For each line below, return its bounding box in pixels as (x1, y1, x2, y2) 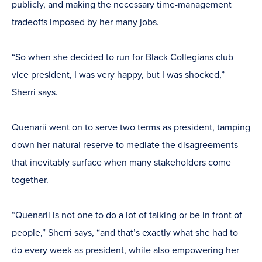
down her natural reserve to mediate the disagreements (12, 139, 238, 151)
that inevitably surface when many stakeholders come (12, 157, 231, 169)
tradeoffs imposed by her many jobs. (12, 16, 159, 29)
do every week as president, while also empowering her (12, 244, 239, 257)
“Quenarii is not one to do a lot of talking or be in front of (12, 209, 242, 222)
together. (12, 174, 49, 187)
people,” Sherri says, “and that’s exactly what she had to (12, 227, 238, 239)
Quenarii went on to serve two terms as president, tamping (12, 122, 250, 134)
